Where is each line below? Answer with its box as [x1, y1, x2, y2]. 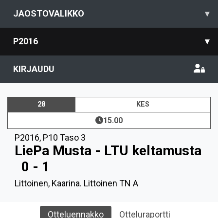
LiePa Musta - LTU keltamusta [15, 143, 201, 159]
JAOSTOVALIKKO [13, 8, 84, 18]
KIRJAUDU [13, 64, 54, 74]
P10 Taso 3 [43, 132, 86, 143]
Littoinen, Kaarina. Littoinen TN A [15, 178, 138, 188]
